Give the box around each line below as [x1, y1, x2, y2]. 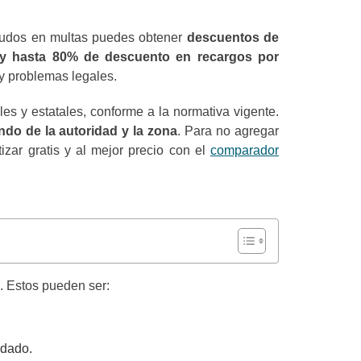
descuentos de [182, 31, 280, 44]
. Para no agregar [177, 124, 280, 138]
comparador [210, 143, 279, 157]
